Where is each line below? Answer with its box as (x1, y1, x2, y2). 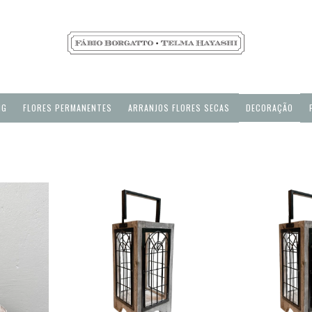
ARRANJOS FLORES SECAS (128, 102, 230, 114)
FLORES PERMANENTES (23, 102, 112, 114)
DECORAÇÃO (246, 102, 293, 114)
